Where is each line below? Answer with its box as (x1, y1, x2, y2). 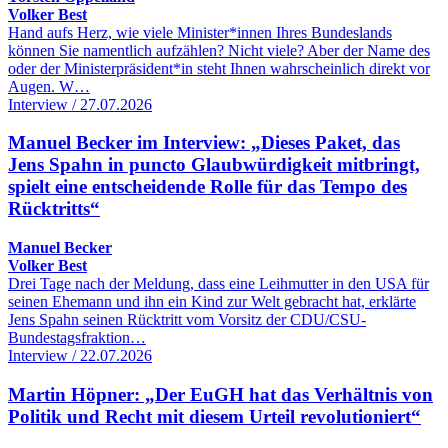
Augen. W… (8, 77, 90, 95)
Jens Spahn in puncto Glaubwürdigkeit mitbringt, (8, 154, 420, 176)
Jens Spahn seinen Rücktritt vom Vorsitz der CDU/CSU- (8, 311, 366, 329)
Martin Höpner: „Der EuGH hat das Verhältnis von (8, 383, 433, 405)
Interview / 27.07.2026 (8, 95, 152, 113)
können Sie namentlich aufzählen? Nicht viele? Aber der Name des (8, 41, 430, 59)
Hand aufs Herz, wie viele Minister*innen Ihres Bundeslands (8, 23, 392, 41)
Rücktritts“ (8, 198, 100, 220)
